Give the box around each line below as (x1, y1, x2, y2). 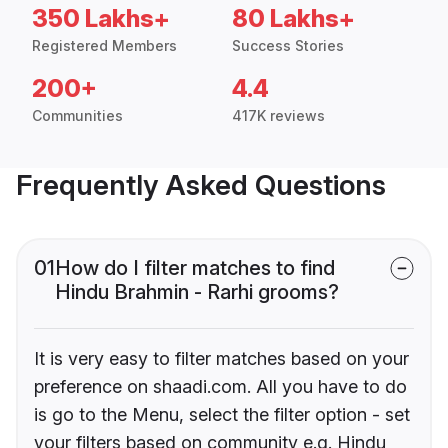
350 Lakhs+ (32, 4, 170, 34)
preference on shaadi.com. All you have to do (34, 376, 407, 398)
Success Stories (232, 37, 344, 55)
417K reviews (232, 107, 325, 125)
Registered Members (32, 37, 177, 55)
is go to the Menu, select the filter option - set (34, 404, 410, 426)
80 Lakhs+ (232, 4, 355, 34)
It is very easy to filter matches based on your (34, 348, 409, 370)
